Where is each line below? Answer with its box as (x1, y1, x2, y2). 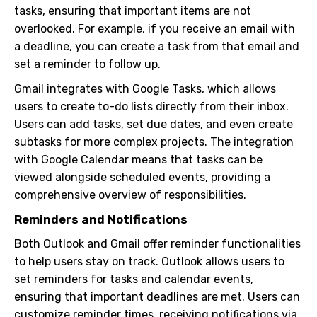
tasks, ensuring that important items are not (14, 4, 251, 18)
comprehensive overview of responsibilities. (14, 188, 246, 202)
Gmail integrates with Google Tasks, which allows (14, 82, 276, 96)
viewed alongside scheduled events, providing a (14, 171, 270, 184)
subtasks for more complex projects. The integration (14, 135, 294, 149)
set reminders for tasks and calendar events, (14, 272, 253, 286)
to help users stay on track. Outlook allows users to (14, 255, 284, 268)
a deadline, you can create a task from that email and (14, 40, 299, 53)
